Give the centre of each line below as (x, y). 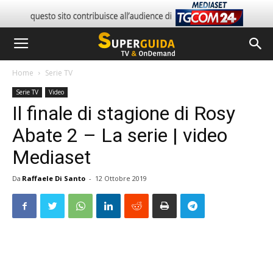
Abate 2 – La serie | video (120, 135)
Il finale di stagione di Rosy (124, 113)
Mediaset (51, 157)
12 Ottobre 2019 (121, 178)
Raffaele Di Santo (54, 178)
